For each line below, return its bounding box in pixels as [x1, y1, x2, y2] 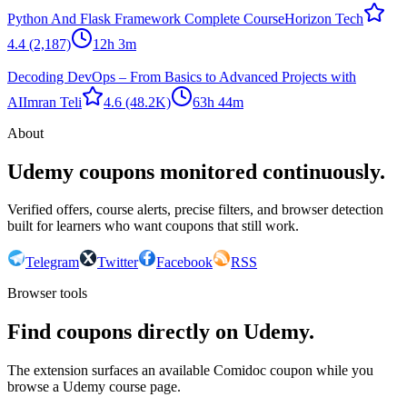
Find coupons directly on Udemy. [7, 320, 314, 344]
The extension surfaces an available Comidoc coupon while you [7, 362, 373, 379]
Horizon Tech [284, 10, 363, 26]
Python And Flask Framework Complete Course [7, 10, 284, 26]
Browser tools [7, 285, 87, 302]
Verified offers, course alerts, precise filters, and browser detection [7, 202, 383, 218]
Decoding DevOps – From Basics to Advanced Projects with [7, 68, 356, 84]
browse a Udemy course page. [7, 379, 181, 395]
